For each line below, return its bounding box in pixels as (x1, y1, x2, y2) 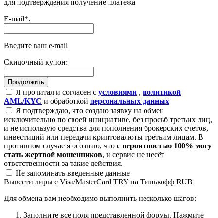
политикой (143, 88, 181, 96)
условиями (98, 88, 137, 96)
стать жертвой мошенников (4, 150, 102, 159)
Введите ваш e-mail (4, 41, 68, 50)
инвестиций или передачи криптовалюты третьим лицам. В (4, 132, 203, 141)
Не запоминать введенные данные (14, 168, 130, 177)
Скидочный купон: (4, 57, 68, 66)
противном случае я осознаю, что (4, 141, 117, 150)
